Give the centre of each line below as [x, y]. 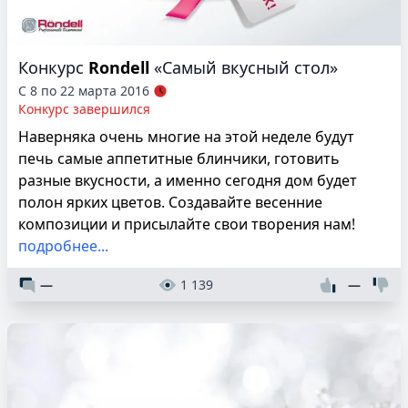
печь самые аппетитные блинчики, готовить [179, 158]
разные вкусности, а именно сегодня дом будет [188, 180]
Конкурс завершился [84, 108]
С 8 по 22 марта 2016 [84, 90]
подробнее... [63, 245]
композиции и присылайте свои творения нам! [187, 224]
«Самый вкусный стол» [246, 67]
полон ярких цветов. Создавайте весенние [170, 202]
